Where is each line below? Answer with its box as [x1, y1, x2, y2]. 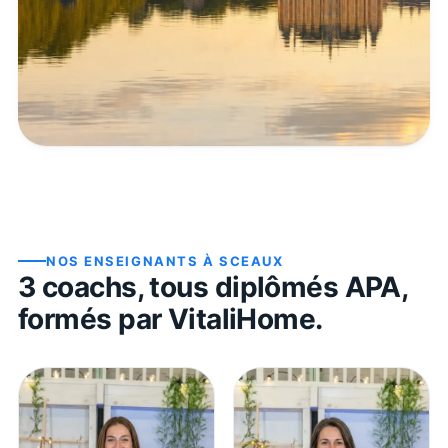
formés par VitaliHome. [18, 302, 323, 336]
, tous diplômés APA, [136, 270, 409, 304]
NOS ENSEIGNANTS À [46, 253, 220, 269]
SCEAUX [219, 253, 284, 269]
